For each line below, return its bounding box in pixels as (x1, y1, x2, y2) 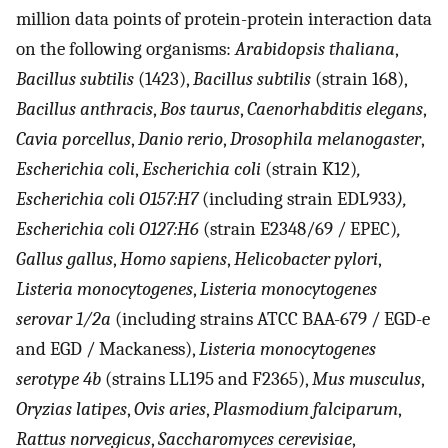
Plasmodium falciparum (213, 398, 398, 421)
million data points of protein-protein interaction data (16, 8, 432, 31)
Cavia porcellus (16, 128, 131, 151)
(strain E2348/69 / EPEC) (199, 218, 397, 241)
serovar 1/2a (16, 308, 111, 331)
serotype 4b (16, 368, 101, 391)
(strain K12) (261, 158, 357, 181)
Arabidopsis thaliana (235, 38, 395, 61)
